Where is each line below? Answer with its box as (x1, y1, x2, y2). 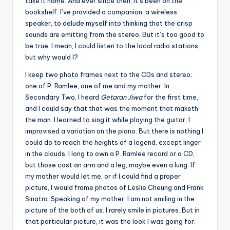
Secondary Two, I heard (25, 92, 101, 101)
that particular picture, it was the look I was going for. (25, 217, 197, 225)
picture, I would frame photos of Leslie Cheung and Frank (25, 183, 204, 191)
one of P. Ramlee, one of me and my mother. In (25, 81, 169, 90)
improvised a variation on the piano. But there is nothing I (25, 126, 203, 135)
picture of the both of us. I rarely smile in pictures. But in (25, 205, 200, 214)
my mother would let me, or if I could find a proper (25, 171, 181, 180)
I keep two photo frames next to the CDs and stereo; (25, 70, 192, 79)
